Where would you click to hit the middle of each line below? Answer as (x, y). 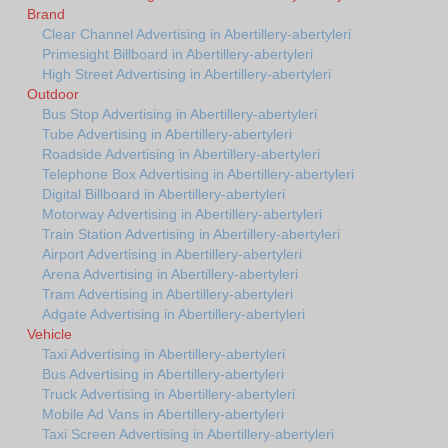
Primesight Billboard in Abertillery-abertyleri (177, 53)
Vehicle (49, 333)
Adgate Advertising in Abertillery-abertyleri (173, 313)
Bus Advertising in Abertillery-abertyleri (163, 373)
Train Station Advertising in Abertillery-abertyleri (191, 233)
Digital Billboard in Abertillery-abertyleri (163, 193)
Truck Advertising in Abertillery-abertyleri (168, 393)
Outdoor (53, 93)
